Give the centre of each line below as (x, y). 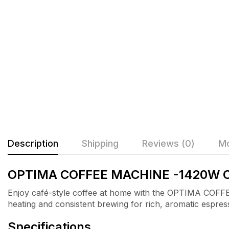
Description (33, 144)
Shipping (100, 144)
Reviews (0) (168, 144)
